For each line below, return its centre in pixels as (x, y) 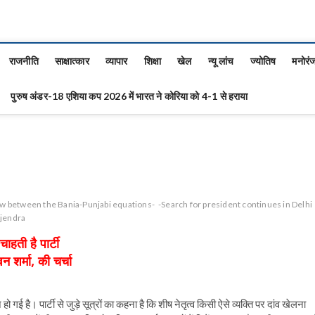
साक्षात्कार (72, 61)
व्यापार (116, 61)
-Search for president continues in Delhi (236, 204)
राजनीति (24, 61)
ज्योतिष (263, 61)
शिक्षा (153, 61)
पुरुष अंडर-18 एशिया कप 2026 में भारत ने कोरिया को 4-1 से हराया (129, 96)
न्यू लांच (221, 61)
